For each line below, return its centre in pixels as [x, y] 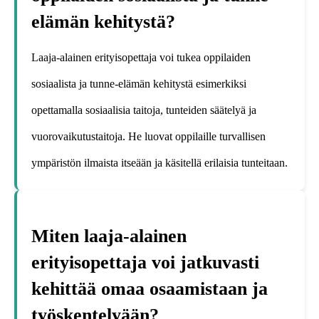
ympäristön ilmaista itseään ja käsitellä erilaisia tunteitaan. [159, 163]
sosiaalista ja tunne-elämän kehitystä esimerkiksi [139, 84]
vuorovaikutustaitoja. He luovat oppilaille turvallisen [148, 137]
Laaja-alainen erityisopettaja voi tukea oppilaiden [141, 58]
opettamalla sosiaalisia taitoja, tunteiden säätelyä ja [144, 110]
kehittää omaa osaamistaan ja [150, 288]
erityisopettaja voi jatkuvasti [145, 262]
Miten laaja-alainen [109, 236]
